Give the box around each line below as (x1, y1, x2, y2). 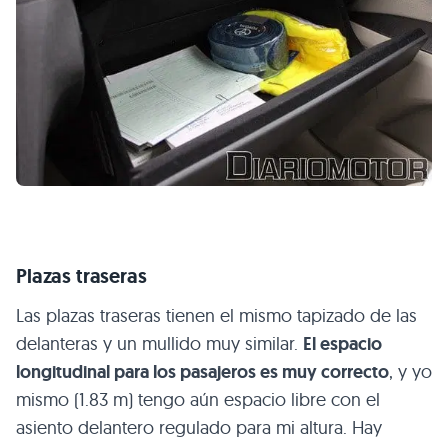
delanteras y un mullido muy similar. (16, 332, 303, 356)
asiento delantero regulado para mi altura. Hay (16, 416, 382, 440)
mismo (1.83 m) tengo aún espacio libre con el (16, 388, 380, 412)
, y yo (389, 360, 432, 384)
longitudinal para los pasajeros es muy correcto (16, 360, 389, 385)
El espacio (303, 332, 382, 357)
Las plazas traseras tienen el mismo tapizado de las (16, 304, 417, 328)
